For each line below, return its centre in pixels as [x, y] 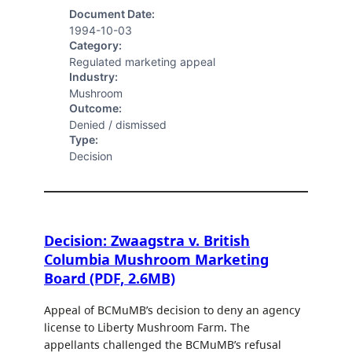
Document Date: [112, 14]
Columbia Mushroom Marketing [156, 260]
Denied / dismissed [118, 125]
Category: [95, 46]
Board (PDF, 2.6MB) [110, 279]
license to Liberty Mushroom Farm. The [147, 328]
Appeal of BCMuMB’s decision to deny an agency [172, 310]
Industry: [93, 77]
